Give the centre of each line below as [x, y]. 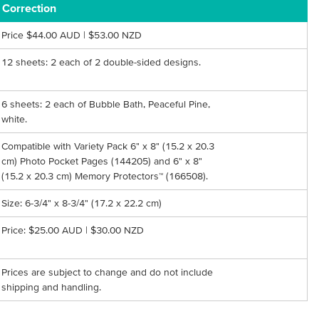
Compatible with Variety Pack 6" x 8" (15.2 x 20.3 [108, 146]
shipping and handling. [52, 287]
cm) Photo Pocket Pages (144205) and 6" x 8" [102, 161]
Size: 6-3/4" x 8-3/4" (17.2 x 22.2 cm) [82, 203]
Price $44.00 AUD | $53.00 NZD [72, 35]
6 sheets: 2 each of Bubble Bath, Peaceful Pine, [106, 104]
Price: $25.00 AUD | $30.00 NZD [73, 230]
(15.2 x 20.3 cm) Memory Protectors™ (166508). [105, 176]
